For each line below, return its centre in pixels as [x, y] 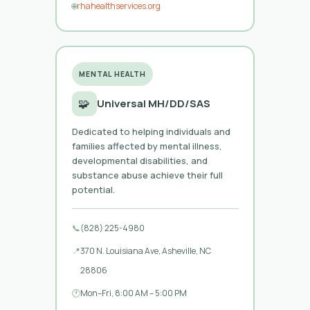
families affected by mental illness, [147, 146]
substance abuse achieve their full [147, 175]
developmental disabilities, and [139, 160]
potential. [93, 189]
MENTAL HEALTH [112, 74]
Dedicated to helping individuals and [151, 131]
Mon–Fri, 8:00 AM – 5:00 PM [133, 293]
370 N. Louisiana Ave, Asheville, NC [145, 250]
